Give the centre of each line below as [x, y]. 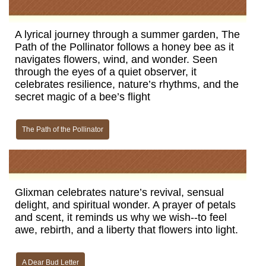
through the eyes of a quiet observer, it [106, 72]
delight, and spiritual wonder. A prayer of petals [125, 205]
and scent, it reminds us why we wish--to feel [121, 217]
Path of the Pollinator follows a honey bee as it [124, 47]
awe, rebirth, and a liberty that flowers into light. [126, 230]
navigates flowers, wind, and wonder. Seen [116, 59]
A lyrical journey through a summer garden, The [127, 34]
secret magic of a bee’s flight [83, 97]
